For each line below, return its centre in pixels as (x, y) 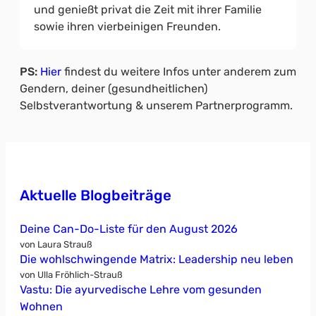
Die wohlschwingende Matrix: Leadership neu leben (157, 259)
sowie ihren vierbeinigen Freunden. (127, 26)
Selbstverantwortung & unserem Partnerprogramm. (156, 105)
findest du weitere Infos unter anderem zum (179, 71)
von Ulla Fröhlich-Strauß (71, 274)
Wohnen (41, 306)
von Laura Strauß (56, 244)
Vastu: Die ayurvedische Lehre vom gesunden (141, 289)
